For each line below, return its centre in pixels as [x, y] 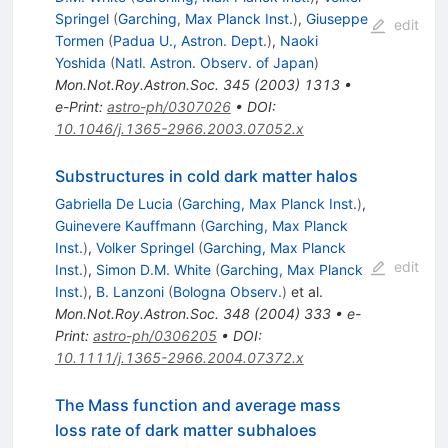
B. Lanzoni [129, 292]
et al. [304, 292]
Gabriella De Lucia [113, 204]
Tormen [79, 41]
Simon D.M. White [153, 270]
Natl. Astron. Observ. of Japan [214, 63]
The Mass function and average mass [197, 405]
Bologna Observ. [227, 292]
